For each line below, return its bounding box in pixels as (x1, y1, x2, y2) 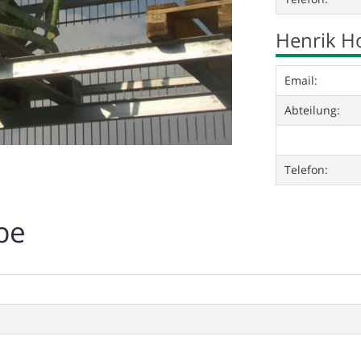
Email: (284, 73, 317, 88)
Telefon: (284, 162, 328, 177)
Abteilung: (284, 102, 340, 118)
